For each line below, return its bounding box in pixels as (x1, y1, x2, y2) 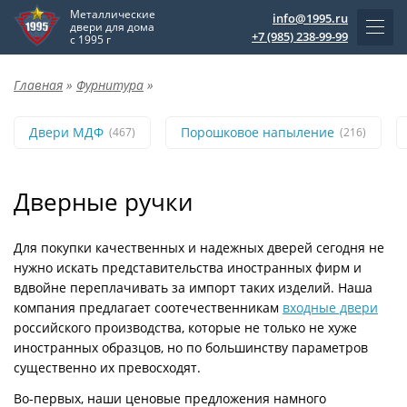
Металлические (70, 6, 155, 22)
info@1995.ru (273, 10, 348, 26)
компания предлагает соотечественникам (14, 299, 283, 316)
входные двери (283, 299, 378, 316)
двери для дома (70, 19, 154, 35)
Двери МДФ (29, 124, 104, 141)
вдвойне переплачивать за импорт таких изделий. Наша (14, 279, 372, 296)
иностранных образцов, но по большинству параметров (14, 339, 368, 356)
